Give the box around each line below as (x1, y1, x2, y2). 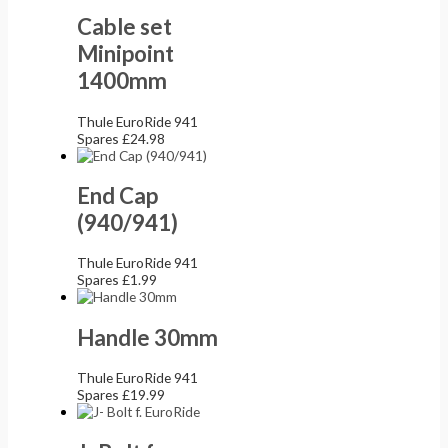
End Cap (77, 182, 159, 209)
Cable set (77, 13, 173, 41)
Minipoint (77, 40, 175, 68)
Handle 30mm (77, 323, 219, 351)
